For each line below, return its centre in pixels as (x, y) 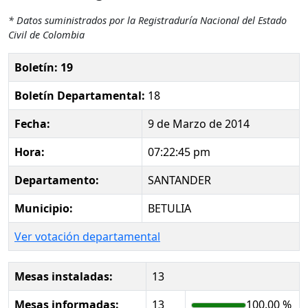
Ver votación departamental (87, 236)
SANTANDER (179, 180)
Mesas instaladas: (64, 276)
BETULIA (169, 208)
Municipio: (44, 208)
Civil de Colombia (46, 34)
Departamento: (57, 180)
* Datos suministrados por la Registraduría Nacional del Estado (147, 20)
